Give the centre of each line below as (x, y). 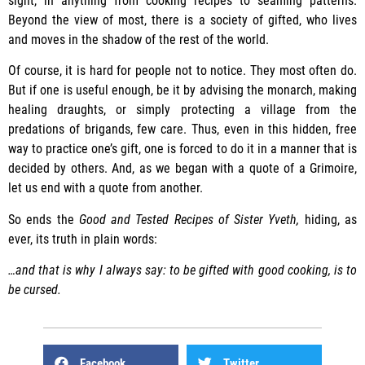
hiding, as (331, 219)
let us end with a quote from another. (106, 188)
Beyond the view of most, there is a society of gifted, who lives (182, 20)
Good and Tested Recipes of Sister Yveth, (191, 219)
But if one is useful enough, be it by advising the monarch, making (182, 90)
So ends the (44, 219)
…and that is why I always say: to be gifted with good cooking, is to (182, 270)
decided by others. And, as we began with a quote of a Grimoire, (182, 169)
